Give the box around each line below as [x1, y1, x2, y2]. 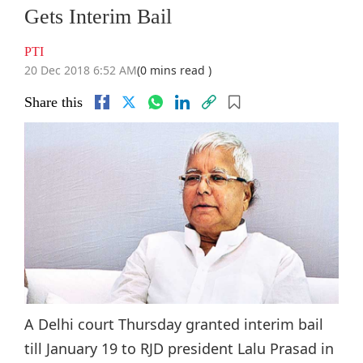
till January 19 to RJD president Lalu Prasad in [24, 339, 334, 359]
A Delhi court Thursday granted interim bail [24, 314, 323, 335]
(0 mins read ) [137, 62, 211, 79]
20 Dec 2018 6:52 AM [24, 62, 137, 79]
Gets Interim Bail [24, 5, 172, 29]
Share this [24, 94, 83, 111]
